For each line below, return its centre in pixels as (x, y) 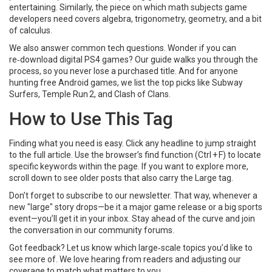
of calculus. (31, 30)
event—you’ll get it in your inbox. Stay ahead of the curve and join (132, 219)
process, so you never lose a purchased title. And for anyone (124, 71)
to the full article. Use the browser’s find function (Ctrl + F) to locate (135, 155)
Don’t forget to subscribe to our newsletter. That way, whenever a (133, 195)
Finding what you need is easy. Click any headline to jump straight (133, 143)
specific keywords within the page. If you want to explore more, (129, 166)
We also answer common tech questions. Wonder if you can (123, 48)
